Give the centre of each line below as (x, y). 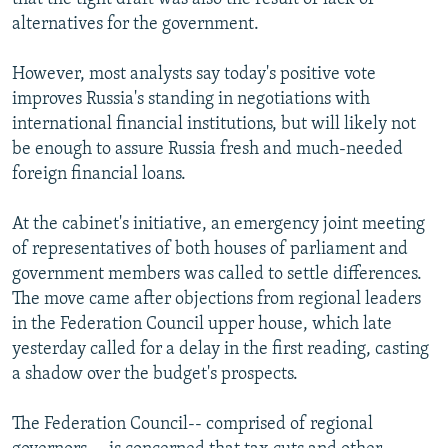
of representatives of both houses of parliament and (210, 249)
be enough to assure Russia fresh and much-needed (207, 149)
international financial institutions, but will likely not (214, 124)
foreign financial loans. (99, 174)
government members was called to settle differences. (217, 274)
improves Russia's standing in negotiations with (191, 99)
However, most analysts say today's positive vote (194, 74)
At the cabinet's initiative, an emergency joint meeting (218, 224)
